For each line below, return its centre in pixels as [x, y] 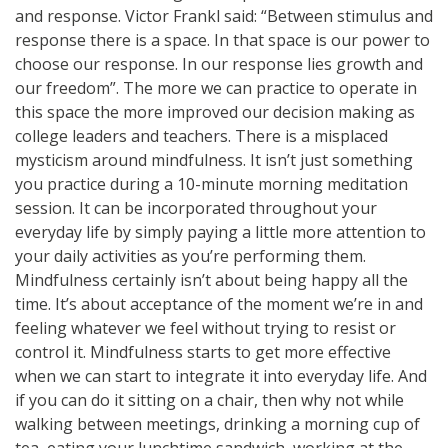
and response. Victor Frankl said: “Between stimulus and [224, 15]
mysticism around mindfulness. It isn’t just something [214, 159]
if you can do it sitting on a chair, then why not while [209, 399]
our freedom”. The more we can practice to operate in [216, 87]
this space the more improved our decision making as [215, 111]
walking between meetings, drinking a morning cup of [217, 423]
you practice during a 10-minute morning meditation [211, 183]
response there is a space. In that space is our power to [222, 39]
